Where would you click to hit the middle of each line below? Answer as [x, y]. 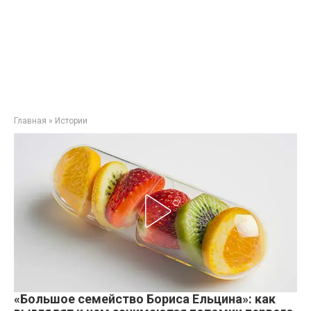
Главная [30, 121]
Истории [71, 121]
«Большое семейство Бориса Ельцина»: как [145, 299]
